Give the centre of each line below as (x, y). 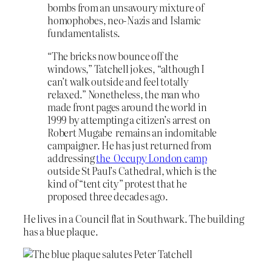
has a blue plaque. (61, 231)
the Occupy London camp (151, 158)
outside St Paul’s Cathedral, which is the (132, 170)
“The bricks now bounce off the (113, 56)
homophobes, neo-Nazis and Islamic (124, 20)
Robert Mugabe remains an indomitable (132, 132)
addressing (72, 158)
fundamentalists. (84, 33)
